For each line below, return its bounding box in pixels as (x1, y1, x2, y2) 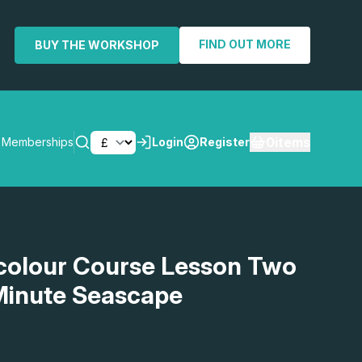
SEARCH (240, 229, 290, 244)
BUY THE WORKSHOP (35, 38, 159, 52)
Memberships (2, 135, 74, 149)
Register (200, 135, 250, 149)
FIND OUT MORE (199, 37, 291, 51)
